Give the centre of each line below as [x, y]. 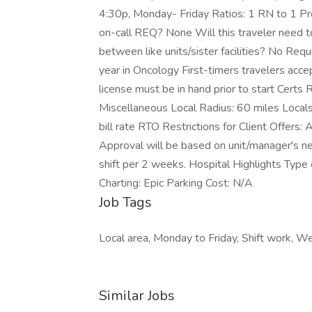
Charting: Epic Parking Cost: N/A [176, 183]
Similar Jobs [137, 296]
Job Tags [125, 202]
